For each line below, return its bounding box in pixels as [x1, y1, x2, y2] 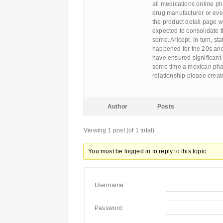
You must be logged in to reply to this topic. [88, 148, 208, 155]
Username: [95, 182, 125, 189]
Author [107, 103, 128, 110]
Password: [95, 205, 124, 212]
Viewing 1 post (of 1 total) [84, 127, 155, 134]
